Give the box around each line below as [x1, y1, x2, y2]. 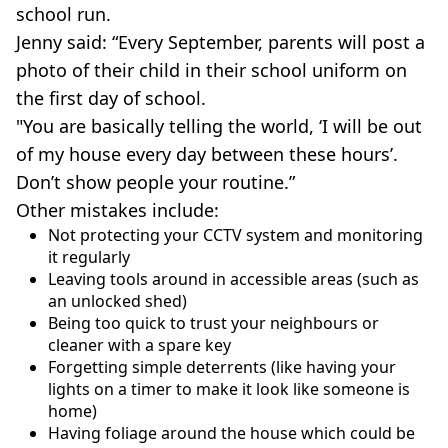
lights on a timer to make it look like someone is [48, 377, 410, 400]
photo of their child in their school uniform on [16, 57, 407, 82]
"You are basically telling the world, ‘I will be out [16, 113, 422, 138]
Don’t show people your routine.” [16, 169, 295, 194]
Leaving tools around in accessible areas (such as [48, 267, 419, 290]
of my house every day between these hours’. [16, 141, 398, 166]
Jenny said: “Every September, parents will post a [16, 29, 425, 54]
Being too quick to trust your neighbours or [48, 311, 379, 334]
